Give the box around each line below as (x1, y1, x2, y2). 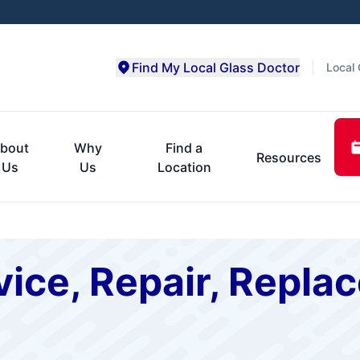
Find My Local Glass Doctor (132, 59, 300, 76)
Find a (166, 139, 203, 156)
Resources (256, 149, 321, 166)
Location (157, 158, 211, 175)
